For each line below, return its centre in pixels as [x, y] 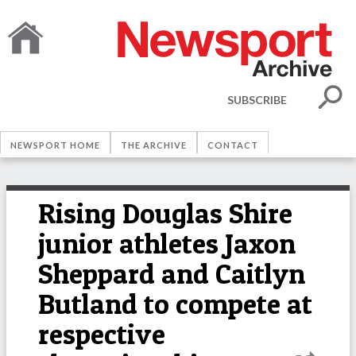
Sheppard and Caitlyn [172, 274]
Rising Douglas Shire [165, 213]
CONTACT [233, 145]
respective [102, 334]
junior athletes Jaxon [167, 244]
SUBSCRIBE [257, 99]
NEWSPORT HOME [55, 145]
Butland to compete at [175, 304]
